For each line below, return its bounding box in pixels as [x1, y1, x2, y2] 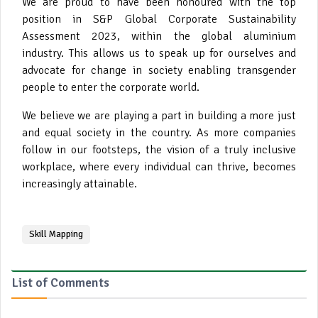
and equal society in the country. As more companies [22, 125, 296, 140]
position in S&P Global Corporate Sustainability [22, 11, 296, 26]
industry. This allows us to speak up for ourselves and [22, 45, 296, 60]
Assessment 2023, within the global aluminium [22, 28, 296, 43]
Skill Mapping [29, 228, 83, 240]
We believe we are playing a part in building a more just [22, 108, 296, 123]
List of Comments [11, 274, 109, 290]
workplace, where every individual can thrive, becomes [22, 159, 296, 174]
